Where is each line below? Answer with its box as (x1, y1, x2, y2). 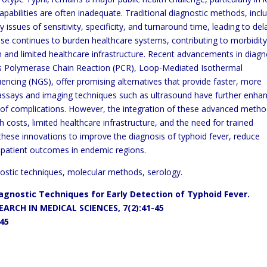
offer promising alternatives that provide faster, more (56, 76, 262, 87)
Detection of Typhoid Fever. (130, 188, 250, 200)
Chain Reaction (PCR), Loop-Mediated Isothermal (52, 62, 243, 73)
